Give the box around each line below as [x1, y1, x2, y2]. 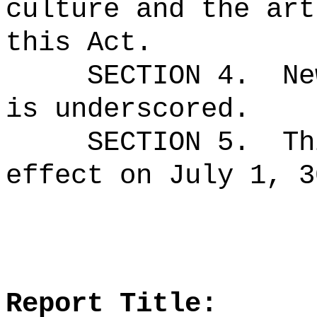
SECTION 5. [87, 127, 250, 158]
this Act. [6, 27, 152, 59]
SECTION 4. [87, 60, 250, 92]
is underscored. [6, 93, 250, 125]
